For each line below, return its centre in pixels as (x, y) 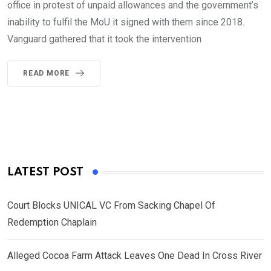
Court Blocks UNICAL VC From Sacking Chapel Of (111, 206)
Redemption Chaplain (52, 223)
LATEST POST (45, 172)
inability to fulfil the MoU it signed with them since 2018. (126, 22)
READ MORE (47, 73)
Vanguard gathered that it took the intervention (104, 39)
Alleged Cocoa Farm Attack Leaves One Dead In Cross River (135, 256)
